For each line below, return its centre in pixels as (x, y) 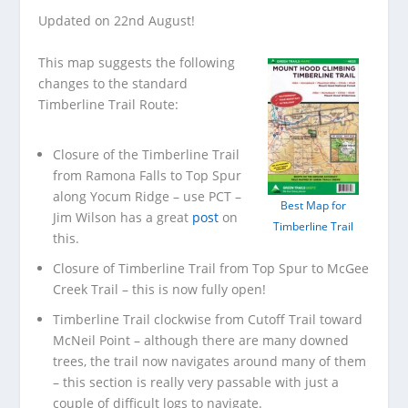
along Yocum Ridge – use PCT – (148, 196)
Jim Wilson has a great (123, 217)
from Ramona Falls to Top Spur (148, 175)
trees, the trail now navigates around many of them (210, 361)
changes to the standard (113, 83)
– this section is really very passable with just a (196, 382)
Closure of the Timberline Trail (147, 154)
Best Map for (313, 205)
